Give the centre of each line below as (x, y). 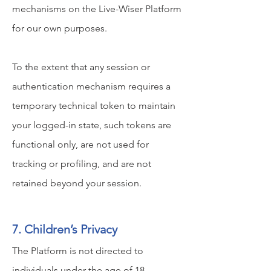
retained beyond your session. (77, 183)
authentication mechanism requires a (91, 86)
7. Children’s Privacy (65, 229)
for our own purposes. (60, 28)
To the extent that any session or (81, 67)
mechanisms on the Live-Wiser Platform (97, 9)
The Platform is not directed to (78, 251)
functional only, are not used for (80, 144)
